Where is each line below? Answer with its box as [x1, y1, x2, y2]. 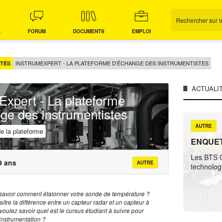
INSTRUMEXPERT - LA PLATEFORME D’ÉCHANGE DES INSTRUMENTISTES [15, 59, 209, 67]
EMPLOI [132, 28, 151, 35]
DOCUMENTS [73, 28, 105, 35]
